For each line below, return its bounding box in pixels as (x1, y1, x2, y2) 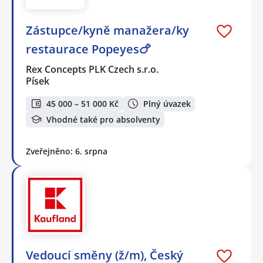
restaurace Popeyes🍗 (26, 41, 151, 57)
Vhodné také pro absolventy (46, 113, 160, 125)
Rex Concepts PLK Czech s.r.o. (26, 62, 160, 76)
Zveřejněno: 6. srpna (26, 145, 107, 157)
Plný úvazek (143, 97, 191, 109)
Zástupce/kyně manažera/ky (26, 22, 189, 38)
